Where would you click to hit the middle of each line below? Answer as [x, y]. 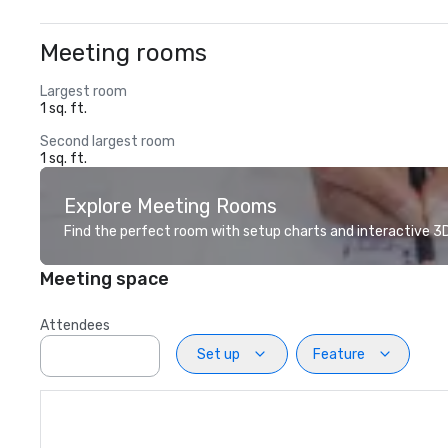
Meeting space [104, 279]
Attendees [75, 325]
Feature [339, 354]
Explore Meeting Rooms [170, 206]
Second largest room [107, 141]
